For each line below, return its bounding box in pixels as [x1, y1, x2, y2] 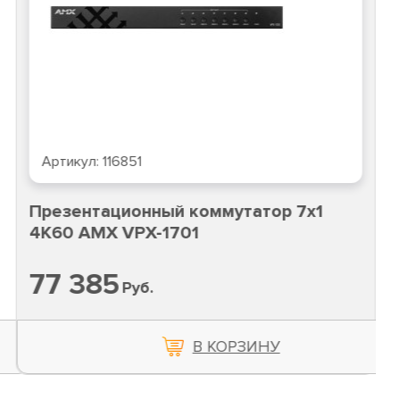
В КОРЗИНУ [192, 337, 280, 357]
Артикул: [41, 153, 103, 171]
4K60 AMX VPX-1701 [29, 222, 199, 245]
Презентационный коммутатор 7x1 [29, 201, 323, 223]
